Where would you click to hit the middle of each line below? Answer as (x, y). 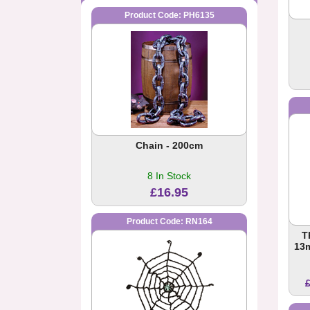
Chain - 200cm (169, 146)
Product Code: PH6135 (169, 16)
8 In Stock (169, 176)
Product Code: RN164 (169, 222)
